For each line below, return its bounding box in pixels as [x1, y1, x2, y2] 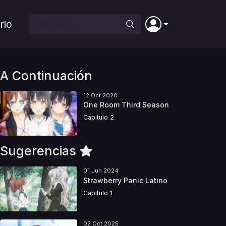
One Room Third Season [83, 100, 169, 109]
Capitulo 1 [83, 189, 112, 197]
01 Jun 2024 [83, 167, 119, 175]
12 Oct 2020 [83, 92, 118, 99]
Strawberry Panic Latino [83, 176, 167, 185]
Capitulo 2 [83, 114, 114, 122]
